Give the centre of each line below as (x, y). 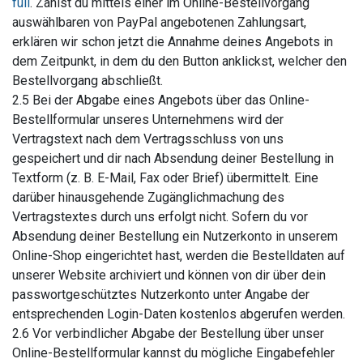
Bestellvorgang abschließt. (88, 81)
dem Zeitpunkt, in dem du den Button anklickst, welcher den (179, 61)
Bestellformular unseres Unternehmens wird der (148, 120)
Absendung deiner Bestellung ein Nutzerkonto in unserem (175, 236)
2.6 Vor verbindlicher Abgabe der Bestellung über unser (168, 333)
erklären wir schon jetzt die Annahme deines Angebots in (173, 42)
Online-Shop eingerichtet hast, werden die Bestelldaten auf (179, 256)
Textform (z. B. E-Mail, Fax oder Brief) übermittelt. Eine (165, 178)
